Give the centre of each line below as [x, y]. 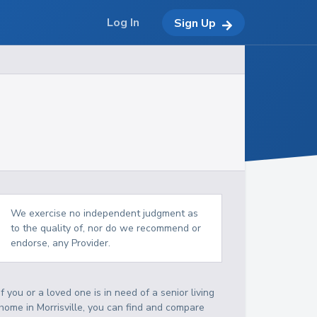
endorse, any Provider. [61, 243]
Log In [123, 23]
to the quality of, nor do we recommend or [106, 228]
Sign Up [195, 23]
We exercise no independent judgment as [105, 213]
